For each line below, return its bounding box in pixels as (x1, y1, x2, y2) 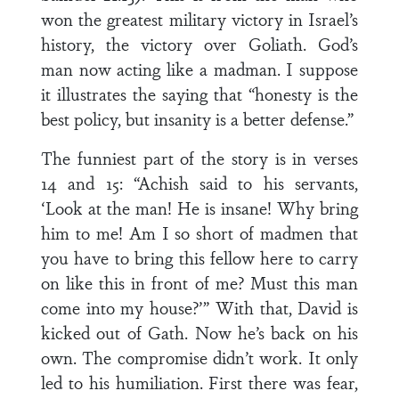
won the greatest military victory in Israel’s (41, 6, 358, 31)
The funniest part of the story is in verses (41, 145, 358, 170)
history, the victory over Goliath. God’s (41, 31, 358, 56)
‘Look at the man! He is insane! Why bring (41, 195, 358, 220)
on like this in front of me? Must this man (41, 270, 358, 295)
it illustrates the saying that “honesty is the (41, 81, 358, 106)
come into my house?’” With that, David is (41, 295, 358, 320)
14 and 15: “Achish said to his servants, (41, 170, 358, 195)
